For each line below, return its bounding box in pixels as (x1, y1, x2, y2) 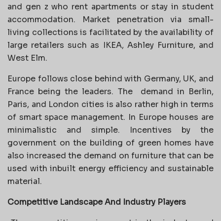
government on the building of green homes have (7, 137, 214, 148)
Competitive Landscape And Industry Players (7, 196, 186, 207)
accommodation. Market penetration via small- (7, 14, 214, 25)
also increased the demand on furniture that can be (7, 150, 214, 161)
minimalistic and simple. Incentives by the (7, 124, 214, 135)
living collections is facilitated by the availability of (7, 27, 214, 37)
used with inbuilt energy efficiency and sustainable (7, 163, 214, 174)
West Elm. (7, 52, 47, 63)
